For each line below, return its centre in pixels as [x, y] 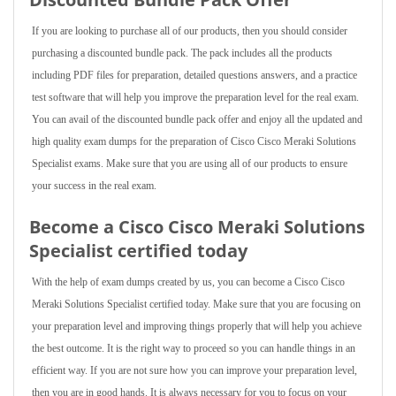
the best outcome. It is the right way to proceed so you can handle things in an [194, 348]
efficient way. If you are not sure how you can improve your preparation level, [194, 370]
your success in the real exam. [94, 186]
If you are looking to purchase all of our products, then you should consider [190, 31]
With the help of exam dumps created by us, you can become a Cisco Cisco [188, 282]
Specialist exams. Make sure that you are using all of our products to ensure [190, 164]
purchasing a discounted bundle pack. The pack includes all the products [182, 53]
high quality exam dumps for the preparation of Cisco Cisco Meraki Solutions [194, 141]
